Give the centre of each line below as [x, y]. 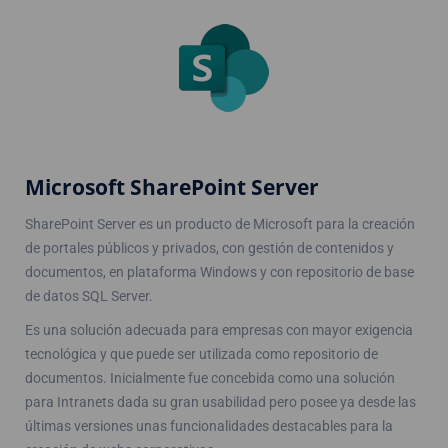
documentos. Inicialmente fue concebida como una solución [210, 377]
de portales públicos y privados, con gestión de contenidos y [209, 247]
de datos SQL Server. [89, 295]
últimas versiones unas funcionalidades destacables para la [209, 425]
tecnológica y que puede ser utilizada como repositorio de [201, 353]
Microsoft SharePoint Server [172, 186]
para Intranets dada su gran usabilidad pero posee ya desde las [220, 401]
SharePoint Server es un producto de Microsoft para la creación [220, 223]
